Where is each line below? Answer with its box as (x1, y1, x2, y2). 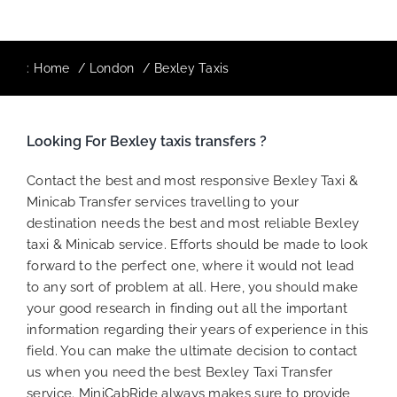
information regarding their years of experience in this (27, 321, 369, 338)
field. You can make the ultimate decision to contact (27, 342, 358, 359)
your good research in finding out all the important (27, 300, 348, 316)
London (89, 61, 135, 75)
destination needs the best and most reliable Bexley (27, 214, 360, 231)
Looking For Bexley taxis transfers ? (27, 133, 267, 151)
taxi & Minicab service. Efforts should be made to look (27, 236, 369, 253)
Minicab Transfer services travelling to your (27, 193, 300, 210)
